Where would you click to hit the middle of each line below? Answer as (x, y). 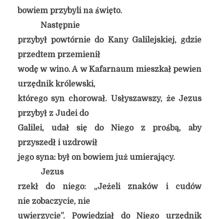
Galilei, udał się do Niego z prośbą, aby (109, 128)
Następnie (60, 25)
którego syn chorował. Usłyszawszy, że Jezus (109, 99)
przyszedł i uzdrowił (57, 143)
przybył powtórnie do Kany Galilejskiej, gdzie (109, 40)
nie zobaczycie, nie (54, 201)
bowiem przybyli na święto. (70, 11)
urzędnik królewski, (56, 84)
